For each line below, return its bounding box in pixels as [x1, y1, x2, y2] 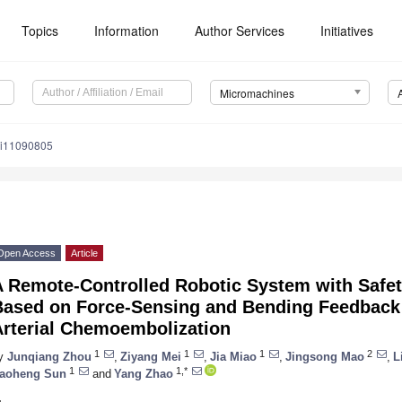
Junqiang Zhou [7, 349, 92, 363]
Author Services [195, 22, 285, 39]
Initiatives [320, 22, 374, 39]
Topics [22, 22, 59, 39]
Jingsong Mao [285, 349, 364, 363]
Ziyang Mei [120, 349, 181, 363]
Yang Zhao [114, 366, 173, 380]
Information [94, 22, 160, 39]
